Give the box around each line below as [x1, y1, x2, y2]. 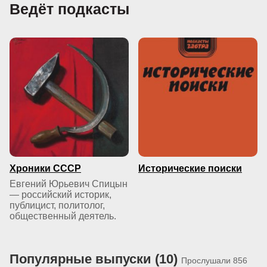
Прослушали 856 [181, 256, 247, 265]
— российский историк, [10, 190, 111, 200]
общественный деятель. [10, 211, 116, 221]
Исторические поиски [138, 163, 242, 173]
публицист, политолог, [10, 200, 105, 210]
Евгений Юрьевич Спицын [10, 179, 128, 189]
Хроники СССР [10, 163, 81, 173]
